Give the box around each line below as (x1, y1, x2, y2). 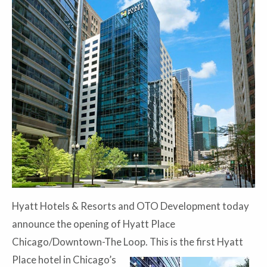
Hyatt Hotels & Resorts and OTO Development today (12, 200, 249, 213)
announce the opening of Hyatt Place (12, 218, 175, 231)
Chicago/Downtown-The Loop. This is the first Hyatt (12, 235, 243, 249)
